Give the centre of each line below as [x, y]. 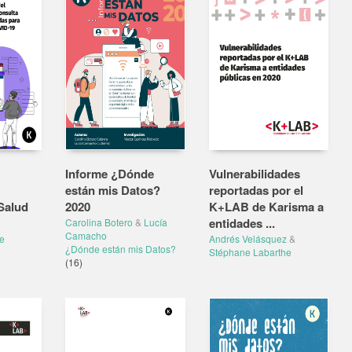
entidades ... [242, 223]
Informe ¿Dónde [110, 174]
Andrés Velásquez [247, 238]
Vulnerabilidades [254, 174]
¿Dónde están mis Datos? [121, 249]
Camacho [86, 235]
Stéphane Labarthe [250, 252]
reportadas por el [256, 190]
